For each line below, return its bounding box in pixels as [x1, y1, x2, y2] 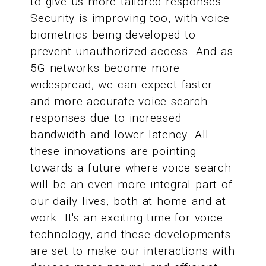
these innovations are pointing [30, 144, 197, 159]
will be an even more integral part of [30, 178, 233, 192]
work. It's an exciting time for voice [30, 211, 223, 225]
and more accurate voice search [30, 94, 208, 109]
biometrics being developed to [30, 28, 196, 42]
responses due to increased [30, 111, 182, 125]
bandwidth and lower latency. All [30, 128, 210, 142]
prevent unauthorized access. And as [30, 45, 233, 59]
